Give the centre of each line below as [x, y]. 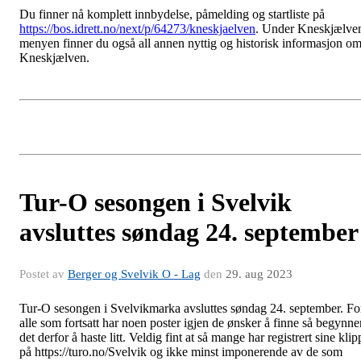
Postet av [44, 274]
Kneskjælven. [54, 57]
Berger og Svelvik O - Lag [134, 274]
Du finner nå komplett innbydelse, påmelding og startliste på [172, 14]
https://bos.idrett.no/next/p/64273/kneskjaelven [137, 28]
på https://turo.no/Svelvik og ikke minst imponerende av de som [181, 351]
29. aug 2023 [259, 274]
